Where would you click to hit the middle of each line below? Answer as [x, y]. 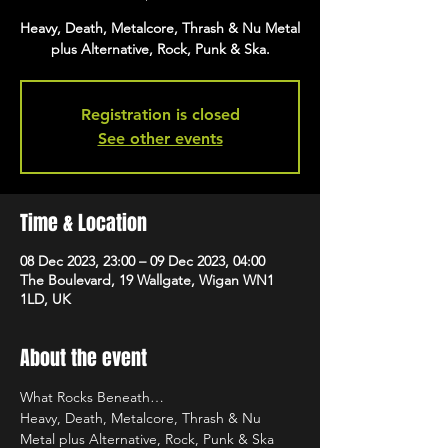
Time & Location [83, 223]
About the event [83, 358]
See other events [160, 138]
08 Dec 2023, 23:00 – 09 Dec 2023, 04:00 [142, 261]
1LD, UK [45, 299]
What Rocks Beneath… [92, 397]
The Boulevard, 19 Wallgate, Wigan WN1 [147, 280]
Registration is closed [160, 114]
